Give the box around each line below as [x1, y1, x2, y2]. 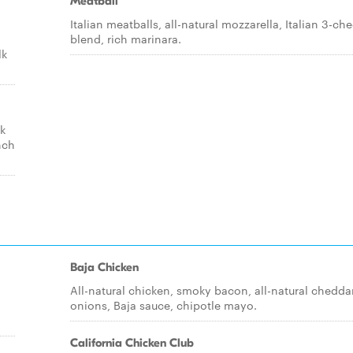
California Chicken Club [70, 336, 194, 350]
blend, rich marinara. [70, 31, 181, 46]
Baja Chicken [70, 260, 139, 274]
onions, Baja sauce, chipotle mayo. [70, 297, 257, 313]
